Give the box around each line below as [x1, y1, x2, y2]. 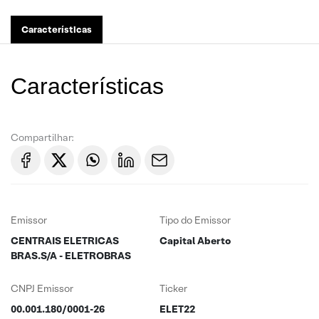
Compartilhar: [11, 131, 74, 144]
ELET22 [159, 303, 195, 315]
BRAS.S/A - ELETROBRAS [11, 249, 131, 262]
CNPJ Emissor [11, 282, 73, 295]
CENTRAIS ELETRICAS [11, 234, 119, 247]
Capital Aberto [159, 234, 231, 247]
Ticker [159, 282, 187, 295]
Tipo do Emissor [159, 214, 231, 226]
